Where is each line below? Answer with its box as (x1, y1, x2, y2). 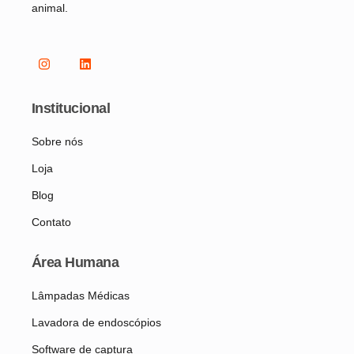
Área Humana (32, 254, 119, 271)
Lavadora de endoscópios (32, 316, 161, 330)
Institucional (32, 100, 110, 117)
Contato (32, 216, 71, 229)
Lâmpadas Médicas (32, 289, 130, 303)
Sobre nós (32, 135, 83, 149)
